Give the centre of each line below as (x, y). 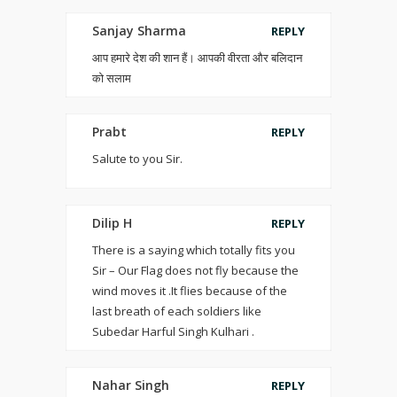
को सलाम (112, 78)
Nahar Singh (131, 385)
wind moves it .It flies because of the (190, 291)
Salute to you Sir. (137, 159)
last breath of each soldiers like (177, 311)
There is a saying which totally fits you (194, 250)
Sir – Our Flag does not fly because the (195, 270)
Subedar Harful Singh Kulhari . (173, 331)
